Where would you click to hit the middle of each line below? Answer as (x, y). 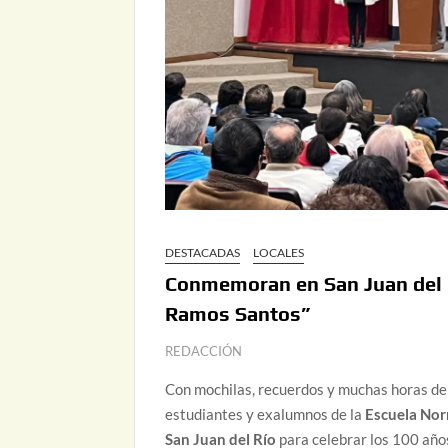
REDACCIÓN (204, 351)
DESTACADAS (203, 253)
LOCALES (279, 253)
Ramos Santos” (238, 314)
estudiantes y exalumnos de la (265, 414)
